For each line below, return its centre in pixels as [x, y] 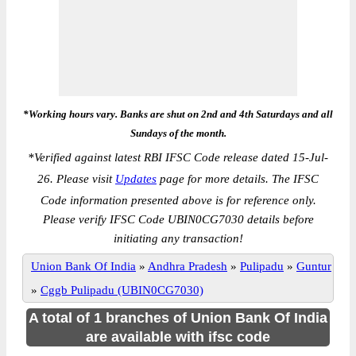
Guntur [314, 266]
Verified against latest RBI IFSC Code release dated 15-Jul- [181, 157]
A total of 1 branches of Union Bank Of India [178, 318]
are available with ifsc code [178, 337]
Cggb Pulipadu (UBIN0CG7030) [122, 290]
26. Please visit [76, 179]
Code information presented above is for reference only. [178, 200]
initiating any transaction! [178, 238]
